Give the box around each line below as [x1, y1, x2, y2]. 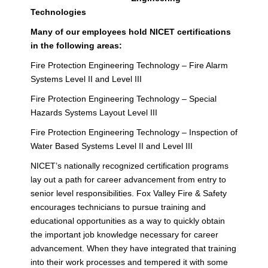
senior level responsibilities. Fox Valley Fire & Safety [30, 188, 227, 198]
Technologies [30, 7, 86, 17]
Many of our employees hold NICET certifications [30, 26, 231, 36]
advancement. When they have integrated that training [30, 243, 236, 253]
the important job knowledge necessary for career [30, 229, 218, 239]
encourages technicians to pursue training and [30, 202, 206, 212]
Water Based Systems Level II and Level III [30, 141, 193, 151]
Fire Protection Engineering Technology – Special [30, 93, 217, 103]
